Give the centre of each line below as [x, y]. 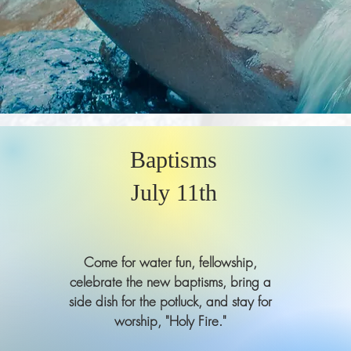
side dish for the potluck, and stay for [171, 301]
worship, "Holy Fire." [171, 321]
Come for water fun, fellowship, [171, 262]
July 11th [174, 192]
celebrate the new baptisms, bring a [171, 282]
